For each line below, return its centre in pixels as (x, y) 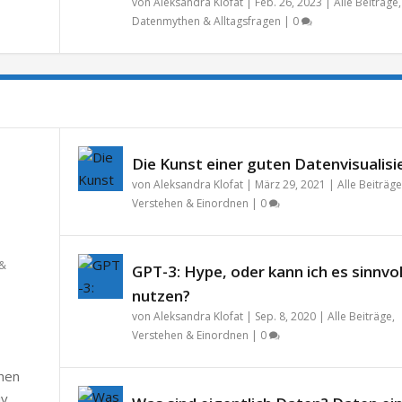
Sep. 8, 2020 (285, 316)
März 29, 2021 (290, 184)
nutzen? (161, 295)
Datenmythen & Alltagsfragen (206, 21)
